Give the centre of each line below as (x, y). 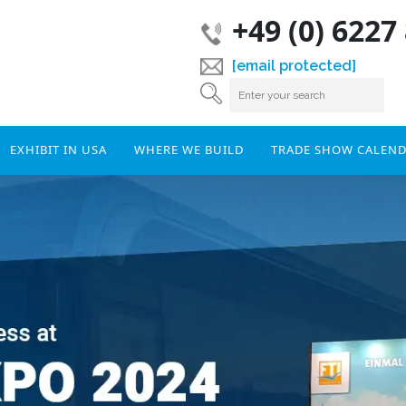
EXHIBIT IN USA (58, 150)
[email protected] (294, 66)
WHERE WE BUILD (188, 150)
